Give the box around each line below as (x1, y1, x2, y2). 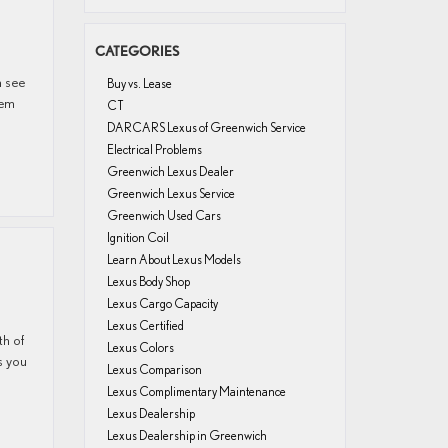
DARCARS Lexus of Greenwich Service (106, 120, 306, 135)
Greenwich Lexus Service (106, 186, 235, 201)
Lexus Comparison (106, 362, 202, 377)
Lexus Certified (106, 318, 184, 333)
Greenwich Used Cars (106, 208, 221, 223)
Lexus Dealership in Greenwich (106, 428, 267, 443)
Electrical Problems (106, 142, 202, 157)
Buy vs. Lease (106, 76, 172, 91)
